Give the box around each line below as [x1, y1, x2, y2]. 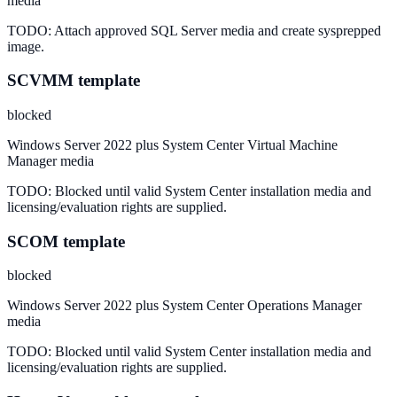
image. [7, 38, 44, 54]
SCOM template [7, 231, 125, 251]
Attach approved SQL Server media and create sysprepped [54, 22, 381, 38]
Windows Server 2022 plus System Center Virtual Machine [7, 136, 338, 152]
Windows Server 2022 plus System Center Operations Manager [7, 298, 362, 314]
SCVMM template [7, 71, 140, 90]
